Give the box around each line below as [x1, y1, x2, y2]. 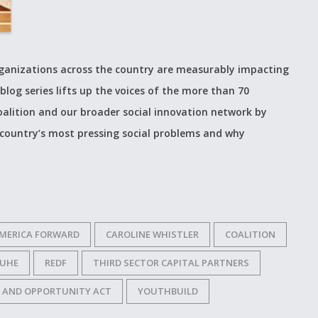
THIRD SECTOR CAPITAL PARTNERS [93, 256, 249, 269]
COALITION [225, 227, 275, 241]
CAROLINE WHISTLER [106, 227, 199, 241]
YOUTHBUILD [138, 284, 198, 297]
